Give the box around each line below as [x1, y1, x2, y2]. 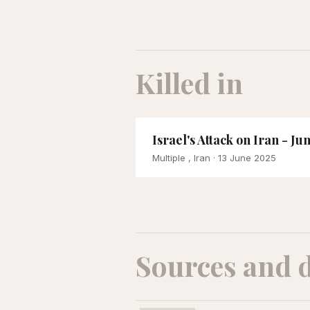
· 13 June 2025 [210, 152, 276, 163]
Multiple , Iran [152, 152, 210, 163]
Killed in [136, 64, 243, 101]
